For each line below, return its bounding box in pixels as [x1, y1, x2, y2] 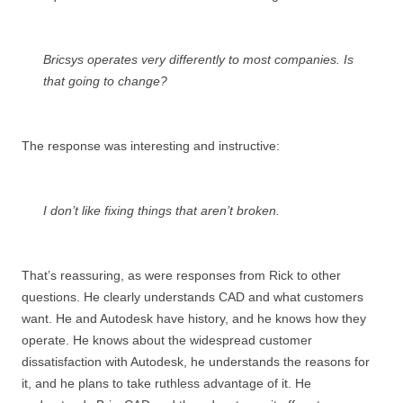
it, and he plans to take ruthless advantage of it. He [22, 376, 311, 390]
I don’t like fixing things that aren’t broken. [43, 203, 280, 218]
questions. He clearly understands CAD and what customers [22, 290, 363, 304]
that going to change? [43, 74, 167, 88]
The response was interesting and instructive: [22, 139, 280, 153]
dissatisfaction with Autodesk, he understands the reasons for [22, 354, 370, 369]
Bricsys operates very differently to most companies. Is [43, 52, 354, 67]
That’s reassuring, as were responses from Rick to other [22, 268, 341, 282]
